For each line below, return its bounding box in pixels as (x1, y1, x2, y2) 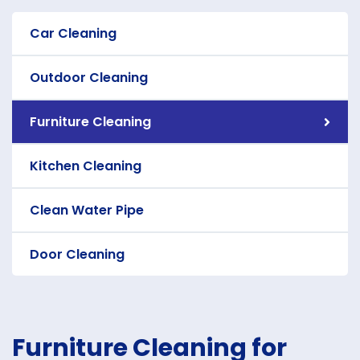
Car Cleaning (30, 24, 117, 43)
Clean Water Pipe (30, 201, 144, 219)
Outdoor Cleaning (30, 68, 148, 87)
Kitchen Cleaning (30, 157, 141, 175)
